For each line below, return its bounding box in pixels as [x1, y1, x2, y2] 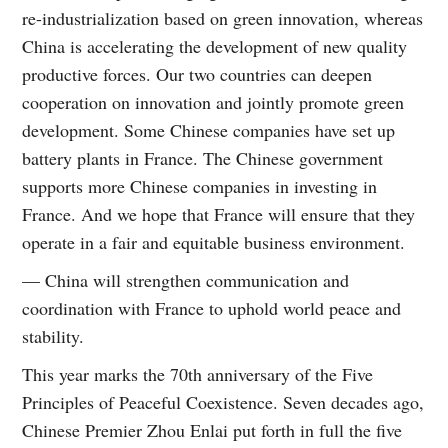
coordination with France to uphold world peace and [22, 295, 402, 320]
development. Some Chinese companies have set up [22, 117, 396, 142]
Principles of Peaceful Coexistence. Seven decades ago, [22, 389, 425, 414]
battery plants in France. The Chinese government [22, 145, 384, 170]
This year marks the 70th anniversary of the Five [22, 361, 374, 386]
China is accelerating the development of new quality [22, 33, 408, 58]
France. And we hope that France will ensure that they [22, 201, 416, 226]
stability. [22, 323, 85, 348]
